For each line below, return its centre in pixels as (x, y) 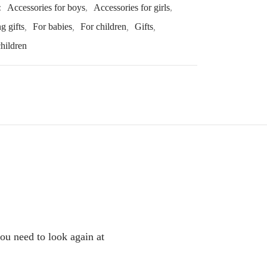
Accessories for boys (46, 8)
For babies (52, 27)
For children (103, 27)
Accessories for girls (132, 8)
